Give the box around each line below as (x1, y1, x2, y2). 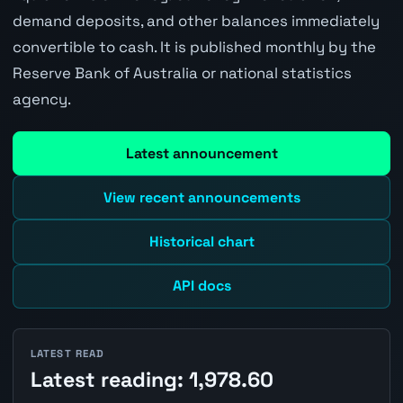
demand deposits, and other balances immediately (12, 10, 380, 31)
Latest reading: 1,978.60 (30, 366, 273, 394)
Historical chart (148, 232, 255, 251)
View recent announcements (103, 187, 300, 207)
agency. (12, 88, 71, 109)
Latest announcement (125, 143, 278, 163)
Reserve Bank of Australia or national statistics (12, 62, 352, 83)
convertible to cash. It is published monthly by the (12, 36, 376, 57)
